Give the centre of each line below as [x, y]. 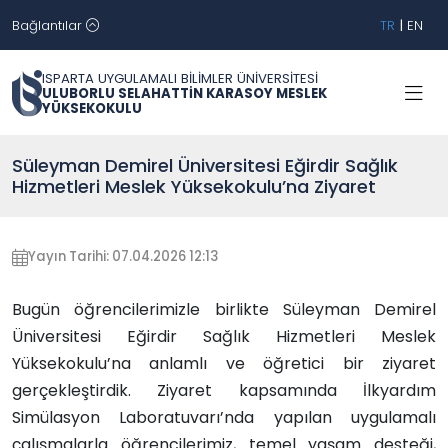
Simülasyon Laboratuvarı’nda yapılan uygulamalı [224, 417]
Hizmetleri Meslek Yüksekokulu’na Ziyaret [194, 186]
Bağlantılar [49, 25]
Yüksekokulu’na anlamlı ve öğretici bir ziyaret [224, 363]
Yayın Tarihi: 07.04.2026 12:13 [123, 256]
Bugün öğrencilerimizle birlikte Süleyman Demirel [224, 309]
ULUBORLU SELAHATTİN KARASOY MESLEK [184, 94]
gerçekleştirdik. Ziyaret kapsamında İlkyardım [224, 390]
